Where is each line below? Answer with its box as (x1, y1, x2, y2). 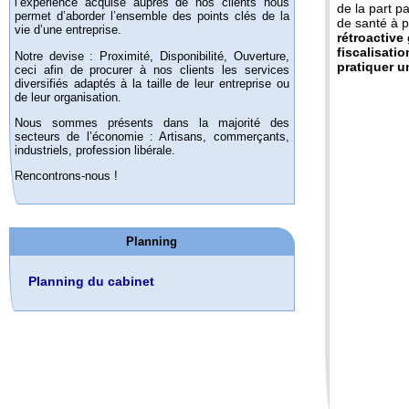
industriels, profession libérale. (15, 142, 175, 157)
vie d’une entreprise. (15, 23, 121, 37)
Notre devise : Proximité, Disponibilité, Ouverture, (15, 48, 289, 63)
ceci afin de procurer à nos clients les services (15, 62, 289, 77)
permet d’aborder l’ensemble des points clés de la (15, 9, 289, 24)
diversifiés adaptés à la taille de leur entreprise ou (15, 76, 289, 90)
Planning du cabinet (28, 273, 154, 288)
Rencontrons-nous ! (15, 168, 118, 183)
